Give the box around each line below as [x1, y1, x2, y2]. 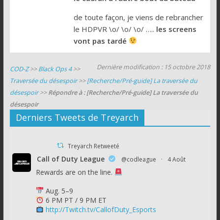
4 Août [167, 155, 186, 164]
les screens [156, 24, 196, 34]
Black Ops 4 [38, 64, 72, 73]
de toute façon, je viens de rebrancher [73, 12, 203, 22]
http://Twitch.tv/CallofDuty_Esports [45, 204, 156, 214]
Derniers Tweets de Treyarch [15, 111, 138, 123]
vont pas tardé [73, 35, 127, 46]
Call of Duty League [36, 154, 105, 164]
